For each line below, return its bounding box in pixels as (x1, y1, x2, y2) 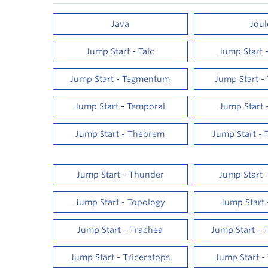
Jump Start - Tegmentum (70, 74, 170, 84)
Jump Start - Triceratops (70, 252, 170, 262)
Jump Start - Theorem (75, 129, 165, 139)
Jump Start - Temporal (75, 102, 166, 111)
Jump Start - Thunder (76, 170, 164, 179)
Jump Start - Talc (86, 47, 154, 56)
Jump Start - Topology (75, 197, 165, 207)
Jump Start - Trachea (77, 225, 163, 234)
